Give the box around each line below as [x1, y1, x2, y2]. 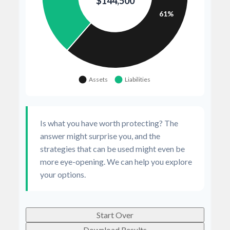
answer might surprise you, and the [40, 131, 160, 141]
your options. [40, 169, 86, 179]
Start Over [97, 210, 133, 220]
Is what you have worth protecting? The [40, 118, 178, 128]
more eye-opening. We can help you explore [40, 157, 192, 166]
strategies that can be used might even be [40, 144, 185, 154]
